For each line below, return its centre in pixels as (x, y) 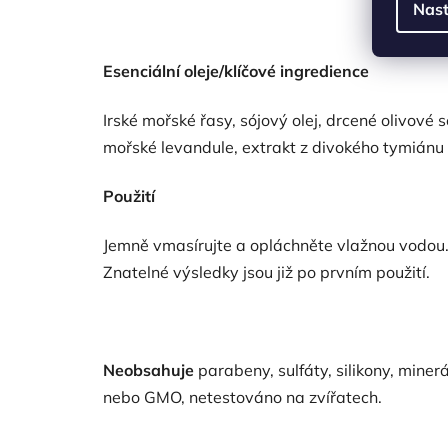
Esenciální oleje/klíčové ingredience (236, 70)
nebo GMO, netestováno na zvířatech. (242, 396)
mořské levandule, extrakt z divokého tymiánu (273, 146)
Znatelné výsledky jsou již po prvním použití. (266, 271)
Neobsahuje (148, 369)
